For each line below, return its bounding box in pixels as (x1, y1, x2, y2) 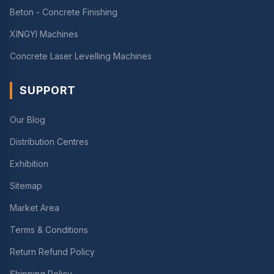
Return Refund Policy (10, 246, 95, 257)
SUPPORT (20, 84, 76, 97)
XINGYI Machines (10, 29, 78, 39)
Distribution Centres (10, 136, 89, 147)
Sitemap (10, 180, 42, 191)
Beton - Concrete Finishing (10, 7, 117, 17)
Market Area (10, 202, 59, 213)
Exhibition (10, 158, 48, 169)
